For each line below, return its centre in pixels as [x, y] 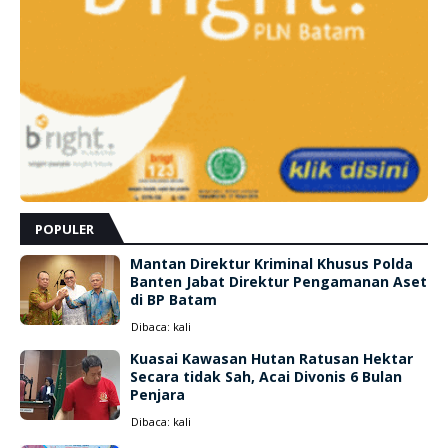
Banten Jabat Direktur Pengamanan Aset [278, 281]
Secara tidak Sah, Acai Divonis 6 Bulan [266, 376]
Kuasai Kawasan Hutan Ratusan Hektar [271, 358]
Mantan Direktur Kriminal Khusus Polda [271, 263]
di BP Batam [173, 299]
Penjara [157, 394]
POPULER [64, 229]
